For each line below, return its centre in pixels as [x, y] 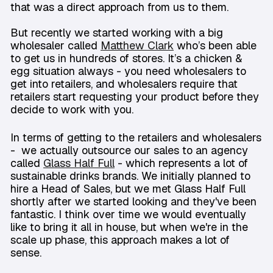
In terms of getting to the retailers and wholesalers [136, 138]
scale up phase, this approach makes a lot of [120, 240]
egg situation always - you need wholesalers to [128, 71]
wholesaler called [55, 46]
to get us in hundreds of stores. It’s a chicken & [126, 58]
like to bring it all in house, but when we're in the [129, 227]
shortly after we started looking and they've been [133, 202]
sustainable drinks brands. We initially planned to [130, 176]
